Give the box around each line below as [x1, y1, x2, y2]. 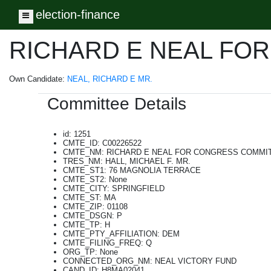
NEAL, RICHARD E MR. [67, 74, 152, 83]
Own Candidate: [9, 74, 67, 83]
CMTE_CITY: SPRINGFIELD [63, 184, 165, 193]
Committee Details [47, 94, 186, 113]
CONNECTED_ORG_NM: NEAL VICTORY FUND [63, 256, 237, 266]
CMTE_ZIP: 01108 [63, 202, 128, 211]
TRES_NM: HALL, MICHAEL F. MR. [63, 157, 191, 166]
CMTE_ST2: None [63, 175, 127, 184]
